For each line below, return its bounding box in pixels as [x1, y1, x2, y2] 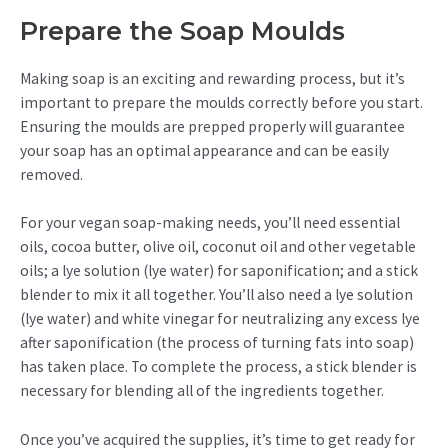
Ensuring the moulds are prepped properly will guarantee [20, 116, 405, 136]
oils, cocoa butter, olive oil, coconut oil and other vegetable [20, 237, 416, 257]
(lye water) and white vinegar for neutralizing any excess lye [20, 309, 420, 329]
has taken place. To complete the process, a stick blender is [20, 357, 417, 377]
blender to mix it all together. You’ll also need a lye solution [20, 285, 413, 305]
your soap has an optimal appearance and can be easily [20, 140, 389, 160]
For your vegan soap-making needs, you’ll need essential [20, 213, 400, 233]
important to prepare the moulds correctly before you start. [20, 92, 423, 112]
